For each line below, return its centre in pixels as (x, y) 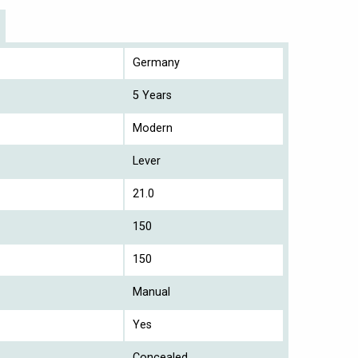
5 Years (152, 95)
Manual (151, 292)
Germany (156, 62)
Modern (153, 128)
